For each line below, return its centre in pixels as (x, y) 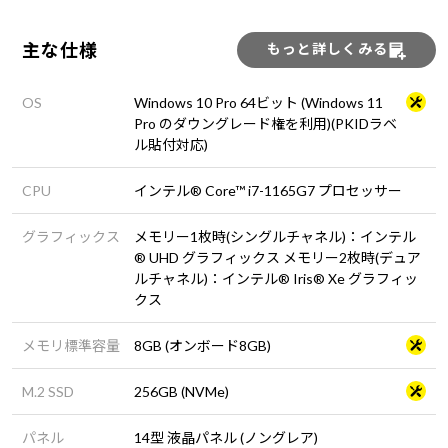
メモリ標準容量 (71, 345)
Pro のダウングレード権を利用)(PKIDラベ (265, 123)
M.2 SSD (48, 391)
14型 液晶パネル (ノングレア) (226, 437)
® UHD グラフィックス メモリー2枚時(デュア (277, 257)
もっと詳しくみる (327, 48)
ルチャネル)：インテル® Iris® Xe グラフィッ (276, 278)
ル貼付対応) (171, 144)
